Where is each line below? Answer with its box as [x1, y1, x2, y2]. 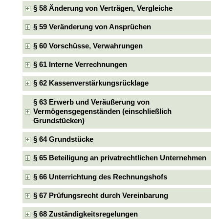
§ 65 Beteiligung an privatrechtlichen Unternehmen [33, 154, 206, 162]
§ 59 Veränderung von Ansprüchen [33, 23, 151, 31]
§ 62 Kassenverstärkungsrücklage [33, 79, 149, 88]
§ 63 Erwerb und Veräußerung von [33, 98, 150, 106]
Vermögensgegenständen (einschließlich [33, 107, 172, 115]
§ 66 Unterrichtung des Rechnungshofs [33, 173, 167, 181]
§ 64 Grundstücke [33, 135, 93, 144]
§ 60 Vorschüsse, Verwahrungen [33, 42, 143, 50]
